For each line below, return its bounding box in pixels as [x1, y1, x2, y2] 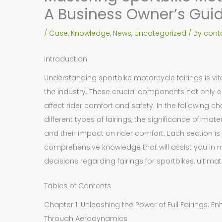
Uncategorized [134, 28, 187, 38]
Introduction [44, 54, 88, 64]
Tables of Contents [44, 181, 111, 191]
